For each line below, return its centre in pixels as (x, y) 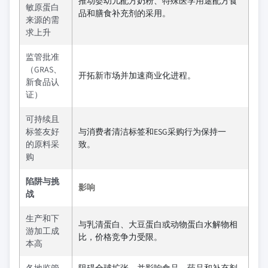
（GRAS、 (44, 69)
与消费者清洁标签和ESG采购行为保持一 (152, 132)
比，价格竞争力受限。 (120, 237)
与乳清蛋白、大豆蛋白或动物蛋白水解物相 (158, 224)
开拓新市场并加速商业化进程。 (137, 75)
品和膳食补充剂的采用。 (124, 13)
